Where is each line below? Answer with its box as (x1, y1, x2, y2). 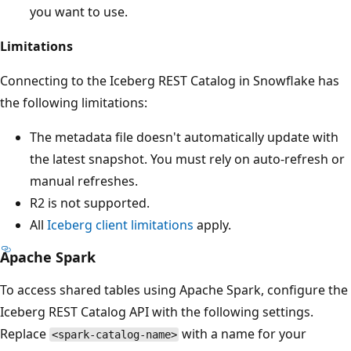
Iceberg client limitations (47, 216, 194, 234)
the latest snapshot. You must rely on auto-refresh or (30, 150, 345, 168)
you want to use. (30, 3, 128, 21)
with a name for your (179, 325, 307, 343)
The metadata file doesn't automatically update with (30, 128, 338, 147)
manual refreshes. (30, 172, 138, 190)
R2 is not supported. (30, 194, 150, 212)
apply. (194, 216, 231, 234)
